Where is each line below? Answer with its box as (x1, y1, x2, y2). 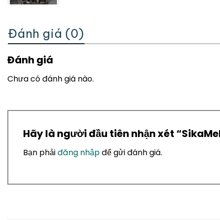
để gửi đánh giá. (100, 146, 162, 158)
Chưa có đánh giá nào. (7, 73, 94, 84)
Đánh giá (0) (8, 26, 84, 41)
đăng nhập (57, 146, 100, 158)
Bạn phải (23, 146, 57, 158)
